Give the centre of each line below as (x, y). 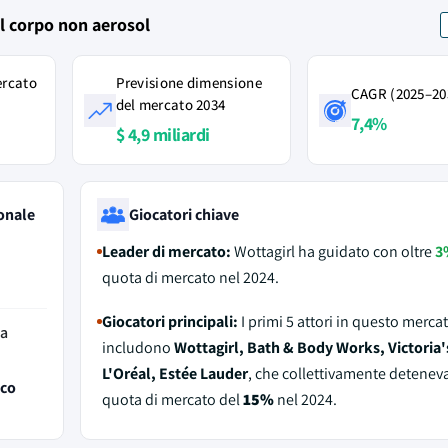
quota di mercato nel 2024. (190, 277)
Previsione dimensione (188, 82)
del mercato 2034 (170, 104)
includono (137, 347)
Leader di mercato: (166, 251)
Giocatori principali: (169, 321)
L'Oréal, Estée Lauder (174, 373)
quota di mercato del (172, 399)
